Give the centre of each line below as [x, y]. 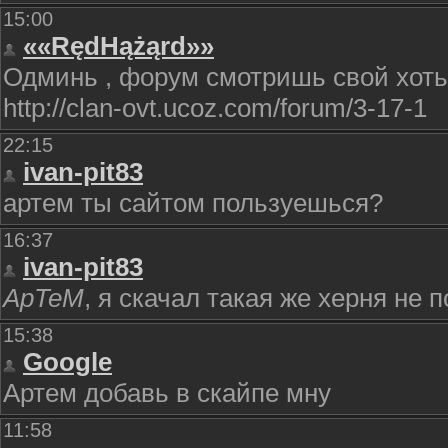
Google [67, 362]
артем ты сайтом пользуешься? [193, 203]
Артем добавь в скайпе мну [167, 393]
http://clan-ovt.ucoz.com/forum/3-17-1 [215, 108]
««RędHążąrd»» [118, 46]
